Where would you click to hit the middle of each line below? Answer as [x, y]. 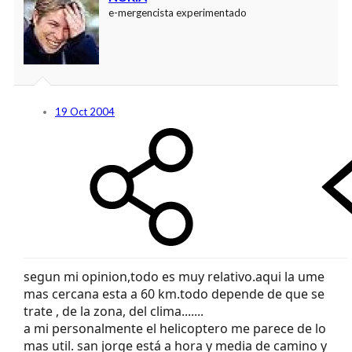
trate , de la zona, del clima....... [114, 312]
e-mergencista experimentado [178, 13]
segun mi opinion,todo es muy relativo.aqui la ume [174, 277]
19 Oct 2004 [85, 112]
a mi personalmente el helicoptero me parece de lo [175, 329]
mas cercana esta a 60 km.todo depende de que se [174, 294]
